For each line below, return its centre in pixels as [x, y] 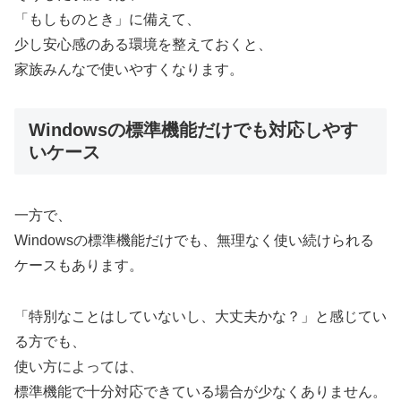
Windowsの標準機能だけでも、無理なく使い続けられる [194, 241]
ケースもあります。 [79, 266]
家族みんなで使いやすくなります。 [129, 70]
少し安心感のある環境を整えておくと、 [143, 45]
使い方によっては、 [79, 367]
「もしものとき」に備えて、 [107, 20]
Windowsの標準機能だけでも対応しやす [193, 129]
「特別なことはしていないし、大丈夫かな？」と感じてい [200, 317]
